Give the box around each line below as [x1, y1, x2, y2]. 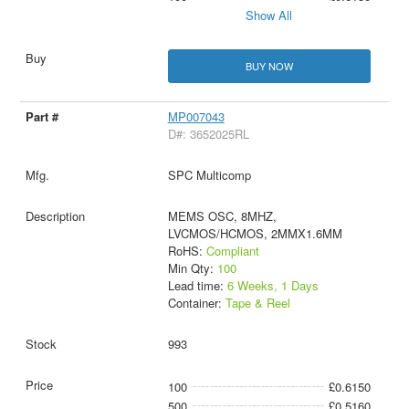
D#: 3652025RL [167, 125, 249, 143]
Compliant [205, 242, 259, 260]
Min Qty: [167, 259, 217, 278]
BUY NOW [245, 58, 293, 74]
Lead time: [167, 277, 227, 295]
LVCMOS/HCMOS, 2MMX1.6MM [167, 225, 342, 243]
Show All [246, 6, 293, 25]
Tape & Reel [225, 294, 290, 312]
